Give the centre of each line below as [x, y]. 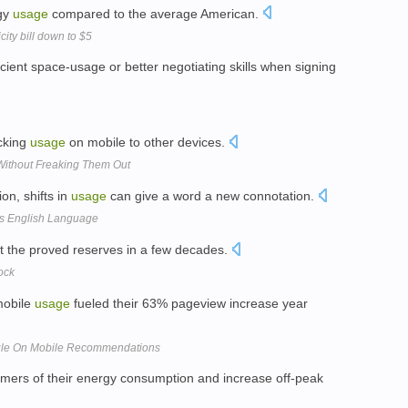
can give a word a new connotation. [212, 195]
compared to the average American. [155, 13]
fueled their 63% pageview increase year [189, 303]
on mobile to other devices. [147, 143]
